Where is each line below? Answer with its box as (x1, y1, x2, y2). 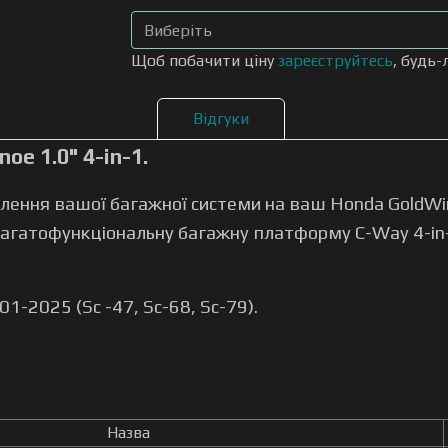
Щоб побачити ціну (131, 51, 279, 70)
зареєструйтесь (278, 51, 394, 70)
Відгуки (193, 109, 249, 128)
